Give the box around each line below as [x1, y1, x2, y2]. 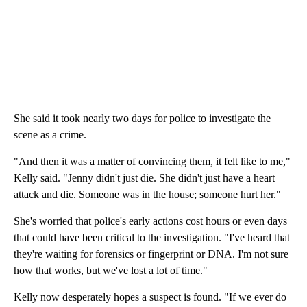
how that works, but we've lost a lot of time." [14, 265, 208, 277]
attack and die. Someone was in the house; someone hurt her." [14, 188, 281, 201]
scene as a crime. [14, 129, 86, 141]
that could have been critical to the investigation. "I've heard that [14, 232, 290, 244]
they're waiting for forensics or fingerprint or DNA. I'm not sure [14, 248, 288, 260]
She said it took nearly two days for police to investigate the [14, 112, 271, 125]
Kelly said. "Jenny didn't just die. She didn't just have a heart [14, 172, 275, 184]
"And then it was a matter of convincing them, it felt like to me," [14, 156, 291, 168]
